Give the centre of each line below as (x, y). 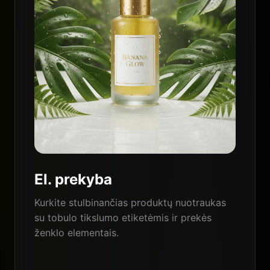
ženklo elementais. (77, 233)
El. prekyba (73, 180)
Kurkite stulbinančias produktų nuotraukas (130, 203)
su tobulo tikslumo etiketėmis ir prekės (123, 218)
